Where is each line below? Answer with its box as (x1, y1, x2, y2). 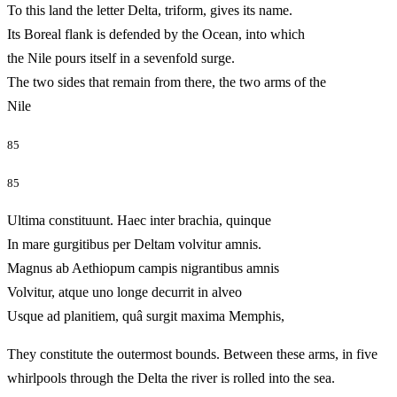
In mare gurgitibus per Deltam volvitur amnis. (7, 237, 261, 253)
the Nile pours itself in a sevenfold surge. (7, 50, 235, 66)
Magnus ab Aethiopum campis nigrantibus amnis (7, 261, 279, 276)
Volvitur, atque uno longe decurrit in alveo (7, 284, 242, 300)
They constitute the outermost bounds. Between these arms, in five (7, 346, 378, 362)
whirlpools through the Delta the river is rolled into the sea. (7, 370, 335, 386)
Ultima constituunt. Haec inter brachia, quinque (7, 213, 271, 229)
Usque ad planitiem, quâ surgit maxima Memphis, (7, 308, 334, 324)
